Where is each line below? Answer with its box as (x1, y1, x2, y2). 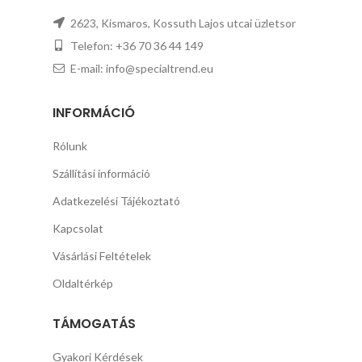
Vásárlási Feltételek (53, 249, 152, 263)
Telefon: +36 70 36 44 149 (68, 39, 204, 53)
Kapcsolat (53, 221, 104, 236)
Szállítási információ (53, 166, 151, 181)
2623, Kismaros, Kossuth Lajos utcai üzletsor (68, 16, 297, 31)
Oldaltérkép (53, 276, 114, 291)
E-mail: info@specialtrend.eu (68, 61, 214, 76)
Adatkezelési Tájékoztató (53, 194, 181, 208)
